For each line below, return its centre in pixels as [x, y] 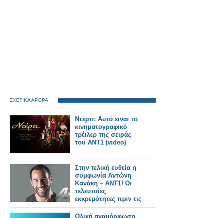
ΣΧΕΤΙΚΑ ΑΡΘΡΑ [29, 100]
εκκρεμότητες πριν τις [108, 199]
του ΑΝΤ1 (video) [100, 142]
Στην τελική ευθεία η [106, 168]
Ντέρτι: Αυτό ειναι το [106, 119]
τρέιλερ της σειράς [103, 135]
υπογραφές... [95, 207]
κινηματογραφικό [101, 127]
